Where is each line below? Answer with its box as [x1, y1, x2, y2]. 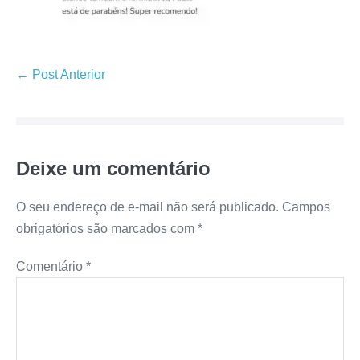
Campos [282, 199, 330, 214]
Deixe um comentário [16, 157, 211, 179]
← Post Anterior [16, 67, 105, 81]
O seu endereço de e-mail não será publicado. [16, 199, 279, 214]
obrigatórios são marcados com [16, 221, 198, 235]
